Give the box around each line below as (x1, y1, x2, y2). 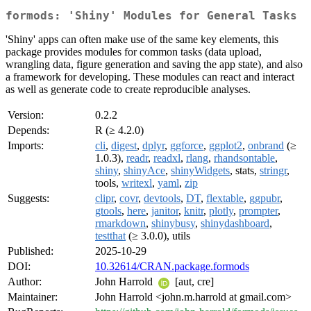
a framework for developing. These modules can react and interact (6, 71, 294, 83)
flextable (206, 192, 244, 205)
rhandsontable (214, 152, 275, 165)
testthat (95, 230, 126, 242)
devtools (144, 192, 180, 205)
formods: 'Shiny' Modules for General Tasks (6, 9, 297, 23)
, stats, (230, 165, 260, 177)
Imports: (8, 140, 44, 152)
